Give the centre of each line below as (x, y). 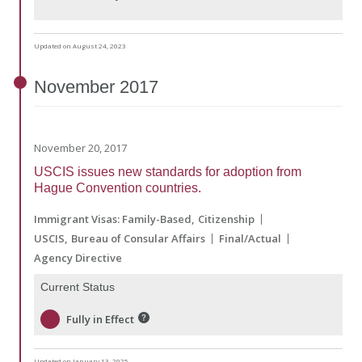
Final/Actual (250, 239)
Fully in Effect (100, 319)
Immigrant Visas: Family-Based (113, 219)
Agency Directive (78, 258)
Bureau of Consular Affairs (138, 239)
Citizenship (226, 219)
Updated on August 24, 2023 (80, 45)
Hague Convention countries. (118, 188)
